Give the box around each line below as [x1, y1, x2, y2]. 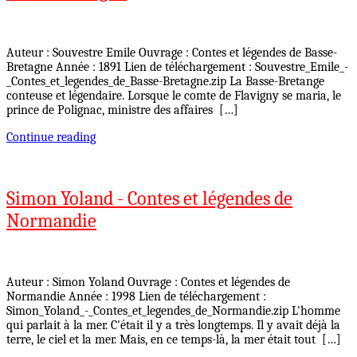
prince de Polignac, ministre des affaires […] [6, 103, 238, 118]
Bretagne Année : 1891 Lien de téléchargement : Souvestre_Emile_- [6, 60, 348, 75]
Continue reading [6, 130, 96, 145]
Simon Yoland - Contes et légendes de [6, 187, 292, 210]
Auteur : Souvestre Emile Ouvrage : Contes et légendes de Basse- [6, 45, 337, 61]
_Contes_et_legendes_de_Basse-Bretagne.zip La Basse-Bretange [6, 74, 324, 89]
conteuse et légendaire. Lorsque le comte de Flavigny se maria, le [6, 88, 341, 104]
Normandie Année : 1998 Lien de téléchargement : [6, 289, 266, 304]
